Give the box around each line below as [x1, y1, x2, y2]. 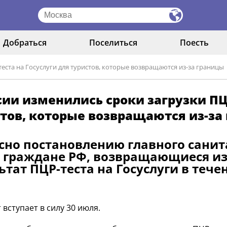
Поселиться [89, 37, 137, 48]
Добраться [3, 37, 47, 48]
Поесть [180, 37, 209, 48]
